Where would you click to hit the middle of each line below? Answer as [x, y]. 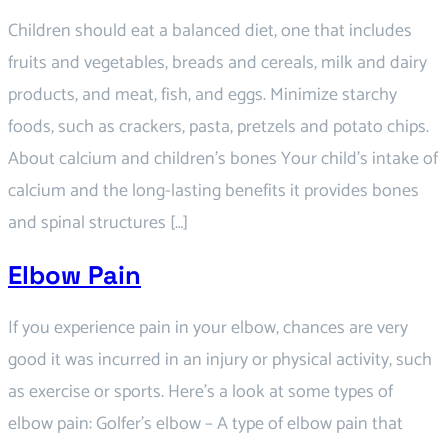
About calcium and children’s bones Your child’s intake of [223, 159]
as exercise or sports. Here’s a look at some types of [200, 391]
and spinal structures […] [98, 223]
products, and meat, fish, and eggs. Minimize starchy [202, 95]
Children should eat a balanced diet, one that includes [210, 31]
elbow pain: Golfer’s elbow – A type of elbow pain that [205, 423]
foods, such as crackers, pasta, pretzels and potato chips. [218, 127]
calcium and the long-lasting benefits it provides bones [213, 191]
